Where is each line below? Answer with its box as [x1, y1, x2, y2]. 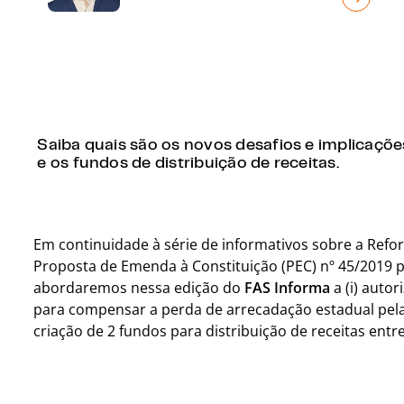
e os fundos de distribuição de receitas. [37, 151, 339, 171]
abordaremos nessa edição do [33, 277, 245, 298]
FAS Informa [244, 277, 331, 298]
